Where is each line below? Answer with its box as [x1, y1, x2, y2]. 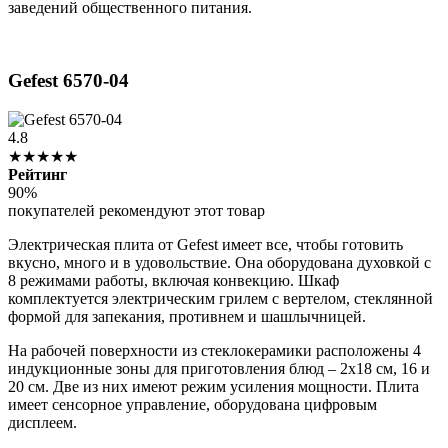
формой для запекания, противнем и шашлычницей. [8, 307, 366, 325]
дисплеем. [8, 413, 77, 431]
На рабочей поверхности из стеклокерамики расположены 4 [8, 341, 421, 359]
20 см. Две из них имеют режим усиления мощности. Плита [8, 377, 419, 395]
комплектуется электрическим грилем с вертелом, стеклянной [8, 289, 433, 307]
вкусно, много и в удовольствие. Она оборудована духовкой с [8, 253, 431, 271]
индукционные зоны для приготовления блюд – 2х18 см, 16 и [8, 359, 430, 377]
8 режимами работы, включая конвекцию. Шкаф [8, 271, 339, 289]
